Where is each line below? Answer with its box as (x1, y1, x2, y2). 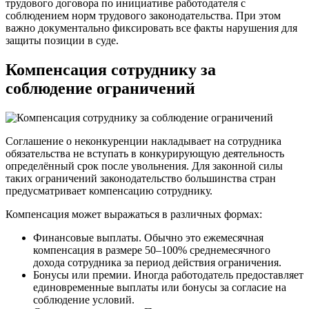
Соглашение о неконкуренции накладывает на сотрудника (6, 134, 281, 147)
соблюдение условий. (33, 293, 134, 306)
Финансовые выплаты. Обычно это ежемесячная (33, 231, 263, 243)
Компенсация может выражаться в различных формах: (6, 208, 262, 220)
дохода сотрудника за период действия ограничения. (33, 256, 281, 268)
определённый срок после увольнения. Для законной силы (6, 159, 283, 172)
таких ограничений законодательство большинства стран (6, 172, 276, 184)
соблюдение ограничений (6, 79, 195, 97)
